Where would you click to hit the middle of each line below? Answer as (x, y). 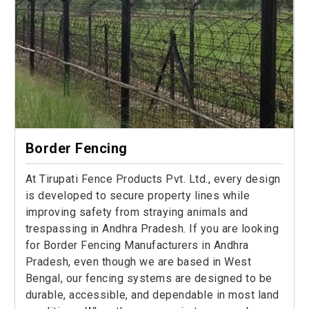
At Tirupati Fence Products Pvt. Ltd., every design (153, 179)
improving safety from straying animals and (137, 212)
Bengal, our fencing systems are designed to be (149, 279)
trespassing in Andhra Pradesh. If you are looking (152, 229)
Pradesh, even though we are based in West (138, 262)
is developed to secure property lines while (138, 196)
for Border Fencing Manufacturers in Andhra (137, 246)
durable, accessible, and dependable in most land (152, 295)
